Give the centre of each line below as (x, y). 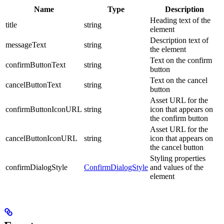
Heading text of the (180, 20)
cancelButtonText (33, 85)
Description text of (179, 40)
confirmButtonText (35, 65)
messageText (26, 45)
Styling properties (178, 158)
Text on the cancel (179, 80)
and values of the (177, 167)
